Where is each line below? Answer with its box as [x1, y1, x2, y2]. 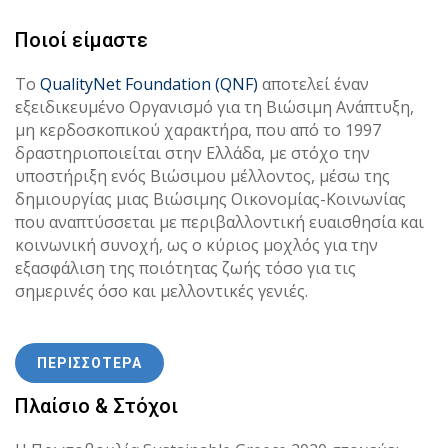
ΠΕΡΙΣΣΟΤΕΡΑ [37, 354, 142, 371]
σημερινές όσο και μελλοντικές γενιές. [15, 279, 308, 302]
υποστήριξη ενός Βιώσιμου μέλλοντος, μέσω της [15, 164, 390, 187]
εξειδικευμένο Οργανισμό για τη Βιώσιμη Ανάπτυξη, [15, 95, 414, 118]
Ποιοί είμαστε [15, 27, 148, 52]
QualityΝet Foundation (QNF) [40, 72, 258, 95]
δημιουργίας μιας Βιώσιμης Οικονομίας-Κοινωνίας [15, 187, 406, 210]
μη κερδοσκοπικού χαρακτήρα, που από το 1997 [15, 118, 381, 141]
